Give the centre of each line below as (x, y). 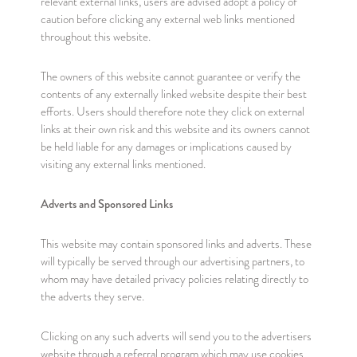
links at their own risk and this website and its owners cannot (175, 129)
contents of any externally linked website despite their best (173, 94)
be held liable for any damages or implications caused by (166, 147)
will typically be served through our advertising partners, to (172, 261)
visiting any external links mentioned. (123, 164)
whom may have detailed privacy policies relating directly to (174, 279)
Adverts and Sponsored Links (106, 204)
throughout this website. (95, 37)
